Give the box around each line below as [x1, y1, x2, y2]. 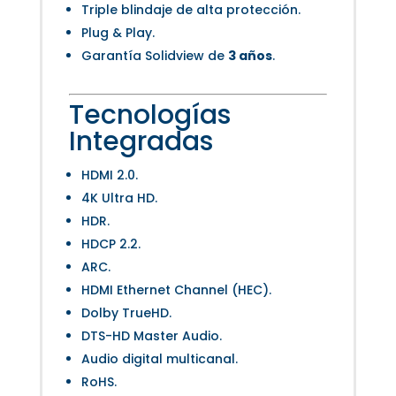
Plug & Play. [80, 23, 155, 42]
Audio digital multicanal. [80, 349, 238, 368]
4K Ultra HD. [80, 188, 157, 207]
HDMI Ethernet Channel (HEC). [80, 280, 271, 299]
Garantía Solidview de [80, 46, 228, 65]
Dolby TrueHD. [80, 303, 171, 322]
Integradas [68, 122, 213, 160]
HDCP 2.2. [80, 234, 141, 253]
